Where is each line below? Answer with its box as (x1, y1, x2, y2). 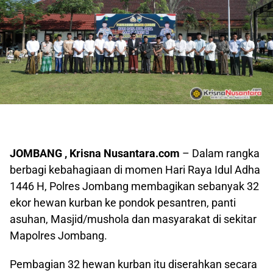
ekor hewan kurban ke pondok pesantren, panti (10, 196, 236, 210)
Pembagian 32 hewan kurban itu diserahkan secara (10, 258, 257, 271)
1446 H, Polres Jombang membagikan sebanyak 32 (10, 180, 259, 193)
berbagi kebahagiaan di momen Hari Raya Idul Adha (10, 163, 260, 177)
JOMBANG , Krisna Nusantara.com (10, 147, 180, 160)
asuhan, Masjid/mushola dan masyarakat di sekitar (10, 213, 257, 226)
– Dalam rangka (180, 147, 260, 160)
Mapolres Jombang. (10, 229, 107, 243)
